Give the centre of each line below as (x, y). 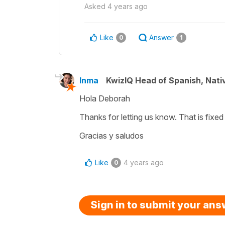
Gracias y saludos (111, 135)
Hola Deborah (105, 98)
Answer (161, 37)
